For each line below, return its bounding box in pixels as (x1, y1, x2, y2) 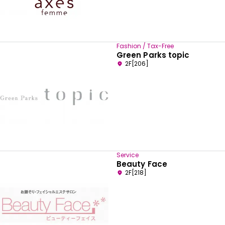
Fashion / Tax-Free (117, 41, 174, 50)
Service (117, 150, 139, 159)
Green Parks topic (117, 49, 190, 60)
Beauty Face (117, 158, 167, 169)
